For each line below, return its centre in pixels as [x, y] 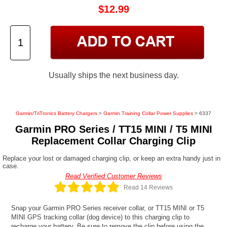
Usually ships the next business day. [113, 75]
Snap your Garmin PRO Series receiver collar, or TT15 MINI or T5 [108, 208]
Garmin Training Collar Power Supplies [148, 113]
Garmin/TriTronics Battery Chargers [56, 113]
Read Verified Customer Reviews [113, 176]
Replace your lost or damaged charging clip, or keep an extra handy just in [111, 159]
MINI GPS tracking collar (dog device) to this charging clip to [101, 217]
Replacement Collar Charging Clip [113, 141]
